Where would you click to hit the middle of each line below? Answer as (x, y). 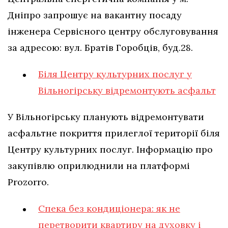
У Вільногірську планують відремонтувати (106, 117)
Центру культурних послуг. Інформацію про (110, 150)
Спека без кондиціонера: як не (109, 209)
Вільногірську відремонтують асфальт (127, 91)
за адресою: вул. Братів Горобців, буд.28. (102, 48)
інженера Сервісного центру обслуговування (113, 32)
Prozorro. (30, 182)
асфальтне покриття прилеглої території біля (114, 133)
